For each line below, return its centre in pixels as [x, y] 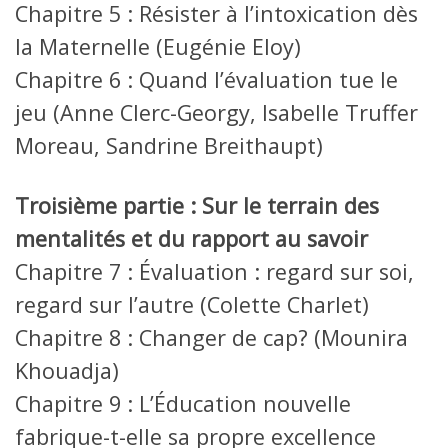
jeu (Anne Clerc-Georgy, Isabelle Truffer [216, 113]
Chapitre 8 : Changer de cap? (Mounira [211, 338]
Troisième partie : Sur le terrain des [197, 206]
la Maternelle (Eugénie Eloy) [158, 47]
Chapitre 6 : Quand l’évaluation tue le [206, 80]
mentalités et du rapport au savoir [191, 239]
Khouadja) [67, 371]
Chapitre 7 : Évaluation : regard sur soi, [214, 272]
